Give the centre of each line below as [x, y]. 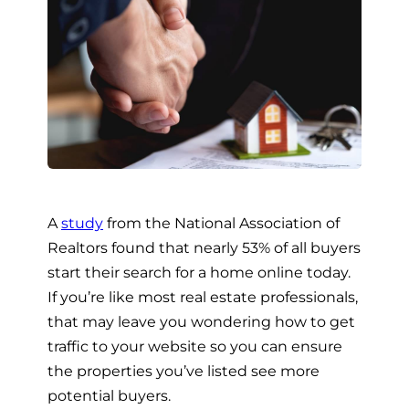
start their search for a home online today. [199, 272]
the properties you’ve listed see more [184, 370]
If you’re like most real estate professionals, [203, 296]
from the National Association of [221, 222]
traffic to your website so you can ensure [195, 346]
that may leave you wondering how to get [201, 321]
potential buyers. [111, 395]
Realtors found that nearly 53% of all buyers [204, 247]
